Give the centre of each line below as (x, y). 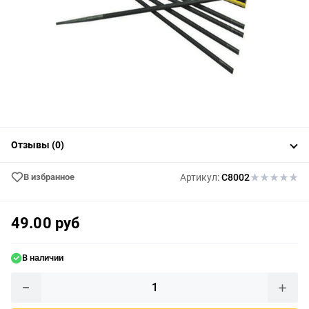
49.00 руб (46, 223)
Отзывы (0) (38, 144)
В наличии (43, 257)
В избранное (49, 177)
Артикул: (200, 177)
